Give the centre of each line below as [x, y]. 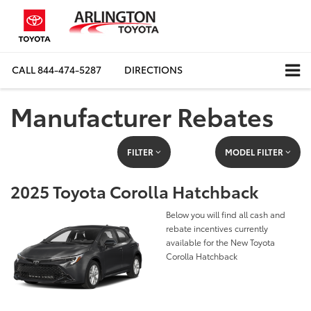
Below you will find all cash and [226, 214]
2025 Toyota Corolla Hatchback [134, 191]
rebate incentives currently [217, 228]
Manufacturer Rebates [142, 115]
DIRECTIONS [153, 70]
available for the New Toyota [220, 242]
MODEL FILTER [255, 151]
